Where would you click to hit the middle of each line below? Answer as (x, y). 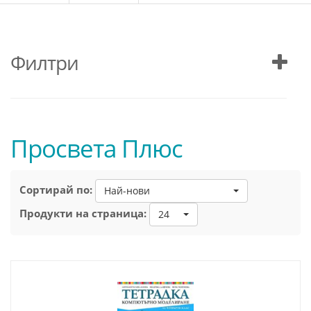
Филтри (44, 62)
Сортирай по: (56, 190)
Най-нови (127, 191)
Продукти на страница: (83, 213)
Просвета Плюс (96, 148)
